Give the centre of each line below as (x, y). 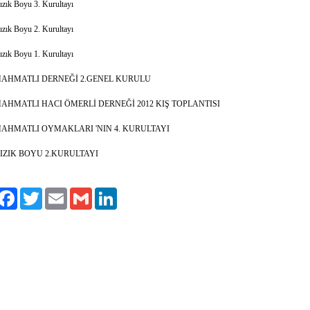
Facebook (33, 193)
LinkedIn (132, 193)
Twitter (54, 193)
